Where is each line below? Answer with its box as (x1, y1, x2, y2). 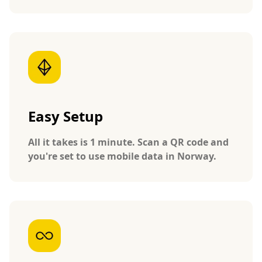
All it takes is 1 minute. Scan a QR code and (28, 135, 229, 149)
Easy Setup (28, 106, 103, 126)
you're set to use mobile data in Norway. (28, 149, 216, 163)
